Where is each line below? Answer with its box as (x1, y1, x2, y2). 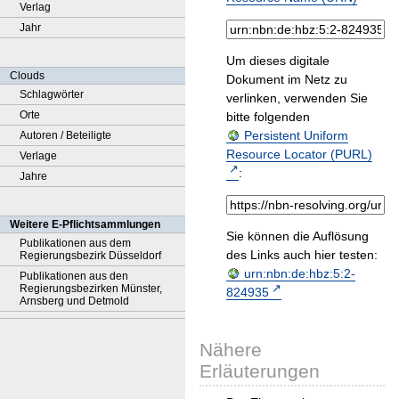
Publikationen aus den (20, 270, 128, 282)
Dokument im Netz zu (226, 72, 347, 87)
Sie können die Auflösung (226, 229, 369, 244)
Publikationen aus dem (20, 237, 131, 249)
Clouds (10, 69, 45, 82)
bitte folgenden (226, 110, 310, 125)
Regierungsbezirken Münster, (20, 282, 162, 295)
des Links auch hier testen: (226, 248, 378, 263)
